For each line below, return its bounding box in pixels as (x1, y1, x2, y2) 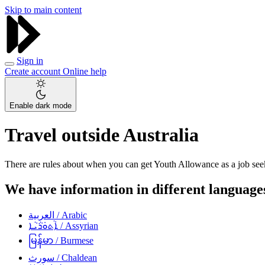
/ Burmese (53, 235, 93, 245)
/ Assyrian (58, 220, 98, 231)
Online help (63, 66, 106, 76)
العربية (28, 209, 54, 220)
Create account (5, 66, 63, 76)
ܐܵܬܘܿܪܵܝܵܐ (28, 220, 58, 231)
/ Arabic (54, 209, 87, 220)
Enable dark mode (9, 101, 72, 110)
